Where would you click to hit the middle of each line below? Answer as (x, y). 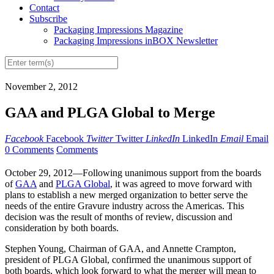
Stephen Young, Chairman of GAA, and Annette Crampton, (120, 249)
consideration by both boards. (62, 228)
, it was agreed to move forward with (181, 184)
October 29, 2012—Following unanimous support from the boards (133, 173)
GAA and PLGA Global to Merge (110, 113)
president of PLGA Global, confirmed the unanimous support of (128, 260)
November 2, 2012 (41, 87)
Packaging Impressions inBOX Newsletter (136, 41)
